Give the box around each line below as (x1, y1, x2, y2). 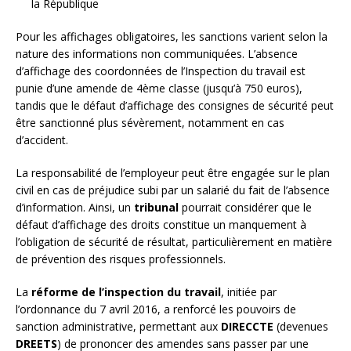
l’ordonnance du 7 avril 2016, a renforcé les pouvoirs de (16, 301, 296, 317)
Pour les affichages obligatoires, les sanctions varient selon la (16, 28, 327, 44)
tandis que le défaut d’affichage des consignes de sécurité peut (16, 97, 334, 113)
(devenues (273, 318, 328, 334)
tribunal (134, 199, 179, 215)
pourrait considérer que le (179, 199, 312, 215)
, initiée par (221, 284, 277, 299)
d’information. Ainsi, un (16, 199, 134, 215)
